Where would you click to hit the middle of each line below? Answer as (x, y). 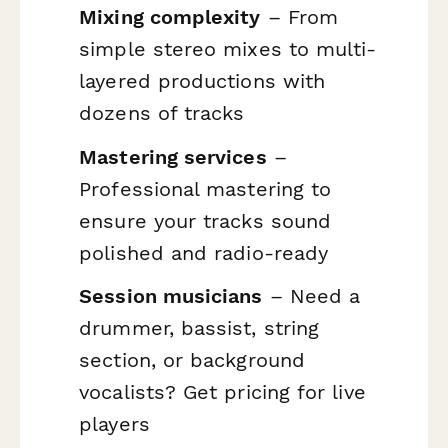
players (114, 424)
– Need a (311, 296)
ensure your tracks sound (205, 220)
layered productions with (202, 81)
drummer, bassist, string (199, 328)
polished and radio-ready (204, 252)
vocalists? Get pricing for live (222, 392)
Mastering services (173, 156)
